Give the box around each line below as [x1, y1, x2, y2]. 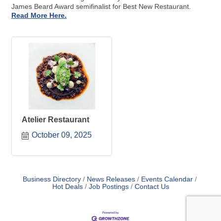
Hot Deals [52, 183, 83, 190]
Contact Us [134, 183, 169, 190]
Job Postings [88, 183, 129, 190]
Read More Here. [11, 11, 67, 19]
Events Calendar [141, 176, 193, 183]
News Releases [86, 176, 135, 183]
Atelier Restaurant [22, 115, 89, 124]
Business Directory [22, 176, 81, 183]
